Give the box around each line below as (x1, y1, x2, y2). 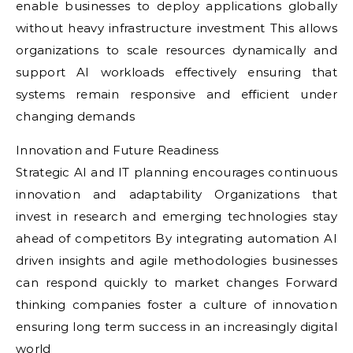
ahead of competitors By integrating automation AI (16, 231, 337, 246)
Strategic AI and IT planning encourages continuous (16, 165, 337, 180)
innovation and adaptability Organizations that (16, 187, 337, 202)
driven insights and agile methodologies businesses (16, 253, 337, 268)
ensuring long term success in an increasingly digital (16, 319, 337, 334)
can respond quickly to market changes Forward (16, 275, 337, 290)
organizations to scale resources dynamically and (16, 43, 337, 58)
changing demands (16, 109, 135, 124)
